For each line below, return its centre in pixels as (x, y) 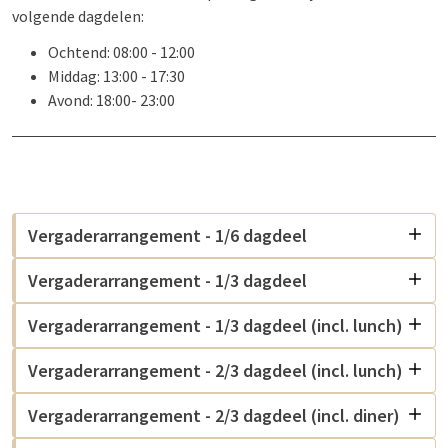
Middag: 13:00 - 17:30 (116, 76)
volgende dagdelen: (78, 16)
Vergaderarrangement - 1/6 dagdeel (167, 235)
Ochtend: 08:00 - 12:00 (121, 52)
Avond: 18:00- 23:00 (111, 100)
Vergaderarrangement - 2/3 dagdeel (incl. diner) (214, 415)
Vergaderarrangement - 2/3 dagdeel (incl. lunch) (215, 370)
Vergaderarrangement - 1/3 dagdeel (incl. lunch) (215, 325)
